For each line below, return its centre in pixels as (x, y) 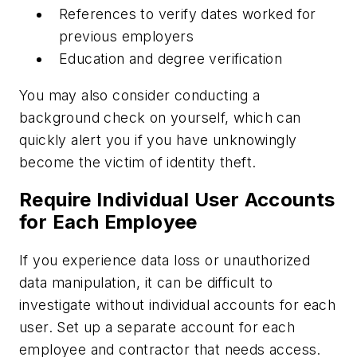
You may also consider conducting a (140, 95)
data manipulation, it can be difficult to (146, 283)
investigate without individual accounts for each (178, 305)
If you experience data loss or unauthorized (165, 261)
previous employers (127, 36)
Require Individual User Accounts (177, 200)
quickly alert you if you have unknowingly (158, 139)
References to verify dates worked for (188, 14)
